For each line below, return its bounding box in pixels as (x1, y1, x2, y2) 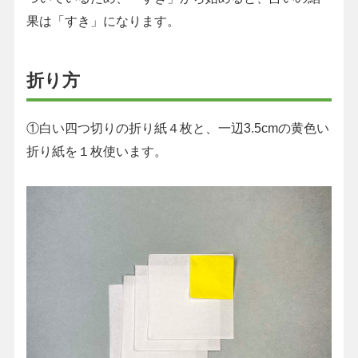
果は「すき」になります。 (26, 14, 180, 29)
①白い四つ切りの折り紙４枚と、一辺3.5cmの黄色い (26, 121, 329, 136)
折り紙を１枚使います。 (26, 144, 167, 159)
